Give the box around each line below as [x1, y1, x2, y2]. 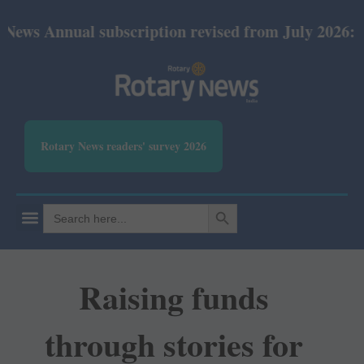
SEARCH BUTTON [207, 197, 249, 210]
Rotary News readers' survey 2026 [41, 137, 206, 155]
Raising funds [79, 273, 270, 322]
